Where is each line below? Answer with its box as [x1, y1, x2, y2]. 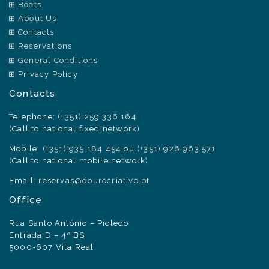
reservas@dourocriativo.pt [38, 175, 150, 185]
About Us [18, 13, 57, 23]
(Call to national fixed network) [9, 124, 141, 133]
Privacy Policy [18, 69, 78, 79]
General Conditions [18, 55, 98, 65]
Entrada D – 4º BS [9, 230, 85, 240]
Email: [9, 175, 39, 185]
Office [9, 193, 43, 205]
